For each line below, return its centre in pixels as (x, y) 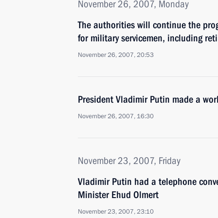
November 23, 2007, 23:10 (116, 212)
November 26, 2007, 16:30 (116, 116)
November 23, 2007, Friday (129, 161)
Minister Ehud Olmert (118, 195)
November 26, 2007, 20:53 (116, 55)
